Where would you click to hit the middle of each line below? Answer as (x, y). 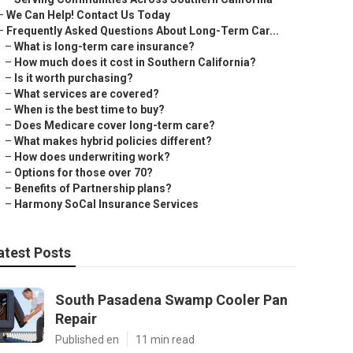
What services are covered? (87, 94)
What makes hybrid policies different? (113, 141)
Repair (76, 319)
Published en (87, 340)
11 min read (165, 340)
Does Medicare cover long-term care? (115, 125)
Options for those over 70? (84, 173)
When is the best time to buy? (89, 110)
